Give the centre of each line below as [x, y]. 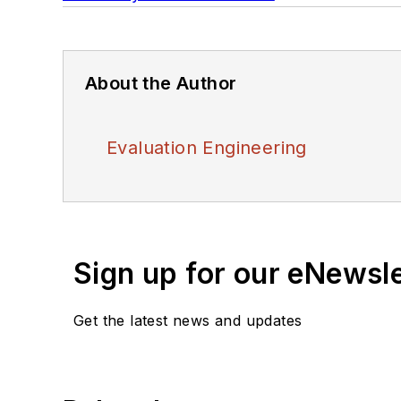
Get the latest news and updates [188, 321]
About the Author [161, 84]
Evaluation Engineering [207, 148]
